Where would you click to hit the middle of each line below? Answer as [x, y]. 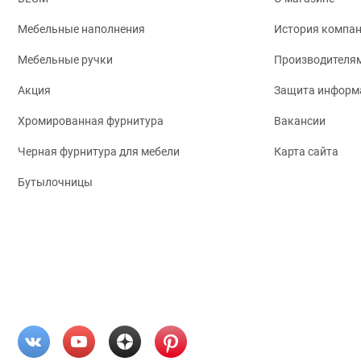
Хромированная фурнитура [91, 121]
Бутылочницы [55, 183]
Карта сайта [306, 152]
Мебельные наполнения [81, 29]
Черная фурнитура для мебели [99, 152]
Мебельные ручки [65, 60]
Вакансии [300, 121]
